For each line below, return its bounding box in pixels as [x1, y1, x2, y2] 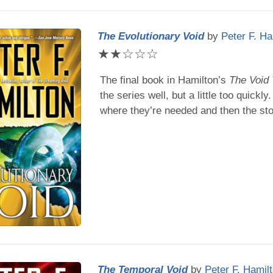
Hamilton [177, 74, 218, 87]
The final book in [99, 74, 178, 87]
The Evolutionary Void [97, 30, 205, 42]
